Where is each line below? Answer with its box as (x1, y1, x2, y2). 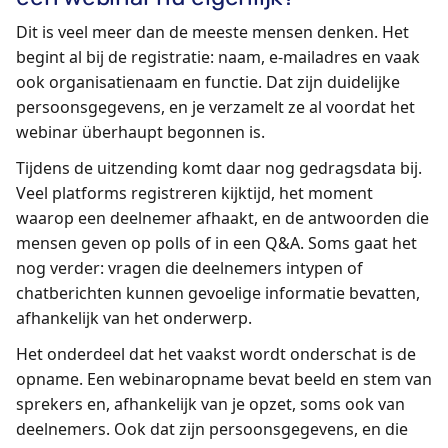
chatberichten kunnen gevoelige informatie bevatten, (16, 282, 420, 305)
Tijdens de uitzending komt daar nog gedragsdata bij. (16, 157, 422, 180)
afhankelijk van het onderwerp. (16, 307, 252, 330)
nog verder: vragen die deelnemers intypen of (16, 257, 363, 280)
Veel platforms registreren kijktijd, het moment (16, 182, 373, 205)
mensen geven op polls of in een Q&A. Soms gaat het (16, 232, 417, 255)
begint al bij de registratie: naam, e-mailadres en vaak (16, 45, 420, 68)
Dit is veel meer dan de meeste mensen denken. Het (16, 20, 409, 43)
